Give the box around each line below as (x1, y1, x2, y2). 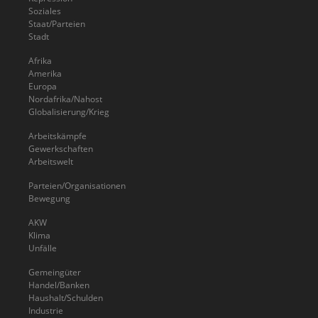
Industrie (28, 304, 63, 317)
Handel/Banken (28, 278, 89, 291)
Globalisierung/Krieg (28, 105, 109, 118)
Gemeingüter (28, 265, 81, 278)
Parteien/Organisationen (28, 179, 126, 192)
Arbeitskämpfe (28, 129, 87, 142)
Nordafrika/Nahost (28, 92, 102, 105)
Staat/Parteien (28, 17, 85, 30)
